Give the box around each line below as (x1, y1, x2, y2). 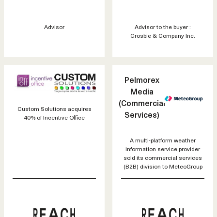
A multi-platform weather (130, 135, 196, 144)
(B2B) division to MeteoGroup (123, 161, 202, 170)
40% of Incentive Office (24, 112, 85, 122)
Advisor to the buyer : (135, 22, 191, 31)
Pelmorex (124, 73, 159, 85)
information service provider (125, 144, 200, 153)
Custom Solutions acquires (17, 104, 92, 113)
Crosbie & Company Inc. (130, 31, 195, 40)
